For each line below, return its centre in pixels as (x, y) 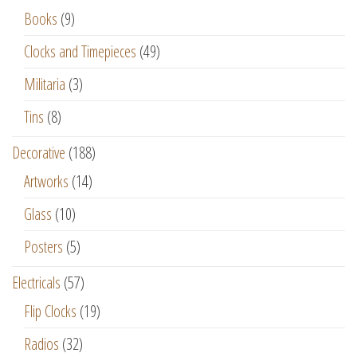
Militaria (45, 84)
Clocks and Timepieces (80, 51)
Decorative (39, 153)
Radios (41, 344)
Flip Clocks (50, 311)
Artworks (46, 181)
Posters (43, 247)
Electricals (36, 282)
